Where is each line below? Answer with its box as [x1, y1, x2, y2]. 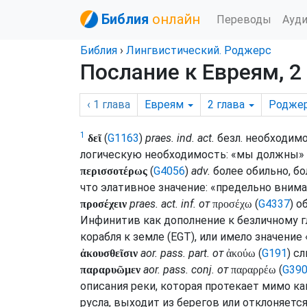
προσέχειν [80, 198, 127, 210]
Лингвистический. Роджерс [126, 44, 271, 57]
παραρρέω [231, 264, 276, 275]
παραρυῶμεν [80, 264, 140, 275]
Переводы [217, 12, 271, 26]
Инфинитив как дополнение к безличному [80, 214, 301, 227]
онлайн [152, 11, 200, 27]
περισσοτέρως [80, 165, 147, 177]
